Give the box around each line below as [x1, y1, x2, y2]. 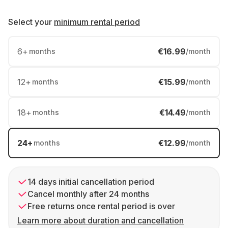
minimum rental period [54, 17, 140, 27]
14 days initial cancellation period [27, 177, 154, 187]
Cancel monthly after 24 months [27, 189, 149, 199]
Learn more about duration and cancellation [17, 215, 184, 225]
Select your [8, 17, 52, 27]
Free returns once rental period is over [27, 201, 175, 211]
